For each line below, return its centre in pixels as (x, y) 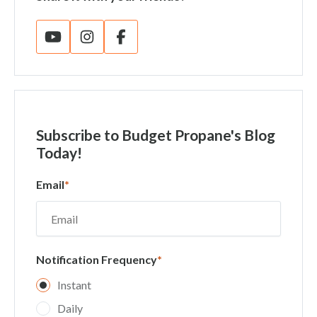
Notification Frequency (97, 259)
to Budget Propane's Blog (188, 135)
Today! (59, 152)
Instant (74, 285)
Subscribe (69, 135)
